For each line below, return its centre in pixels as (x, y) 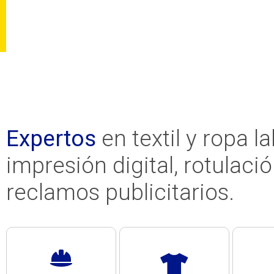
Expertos (51, 138)
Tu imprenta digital (127, 76)
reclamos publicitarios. (120, 192)
